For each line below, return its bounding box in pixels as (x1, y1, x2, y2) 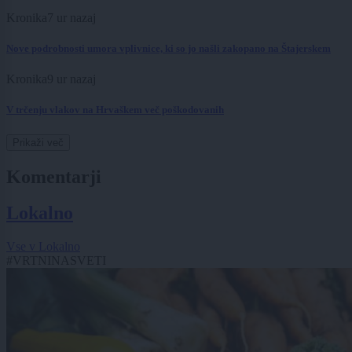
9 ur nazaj (47, 72, 96, 86)
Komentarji (6, 166, 101, 187)
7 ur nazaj (47, 10, 96, 24)
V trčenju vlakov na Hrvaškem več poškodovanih (6, 104, 224, 116)
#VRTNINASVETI (6, 254, 106, 268)
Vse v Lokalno (6, 240, 80, 254)
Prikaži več (13, 136, 64, 148)
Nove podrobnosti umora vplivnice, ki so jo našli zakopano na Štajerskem (6, 42, 331, 55)
